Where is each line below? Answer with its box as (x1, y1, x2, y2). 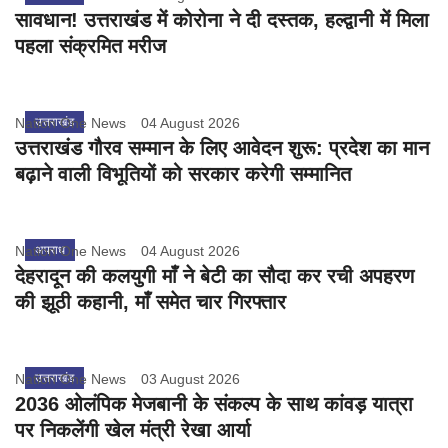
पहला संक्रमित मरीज (15, 34, 166, 57)
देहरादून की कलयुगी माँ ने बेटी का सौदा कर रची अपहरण (15, 264, 414, 287)
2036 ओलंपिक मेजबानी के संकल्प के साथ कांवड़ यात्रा (15, 392, 413, 415)
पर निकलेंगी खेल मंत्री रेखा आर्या (15, 418, 251, 441)
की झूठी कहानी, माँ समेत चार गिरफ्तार (15, 290, 286, 313)
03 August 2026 (141, 370, 240, 387)
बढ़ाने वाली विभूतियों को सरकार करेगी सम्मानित (15, 162, 351, 185)
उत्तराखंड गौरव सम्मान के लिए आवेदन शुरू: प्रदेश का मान (15, 136, 429, 159)
